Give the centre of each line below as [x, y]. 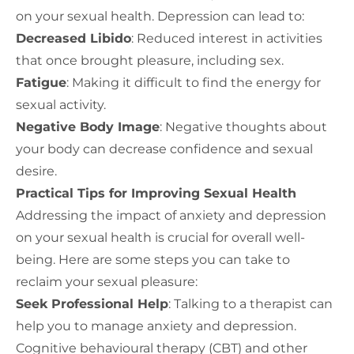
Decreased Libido [73, 39]
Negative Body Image [88, 127]
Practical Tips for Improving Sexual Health [156, 194]
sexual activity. [61, 105]
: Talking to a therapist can [250, 304]
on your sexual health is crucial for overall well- [160, 238]
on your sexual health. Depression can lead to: [160, 17]
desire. [36, 171]
